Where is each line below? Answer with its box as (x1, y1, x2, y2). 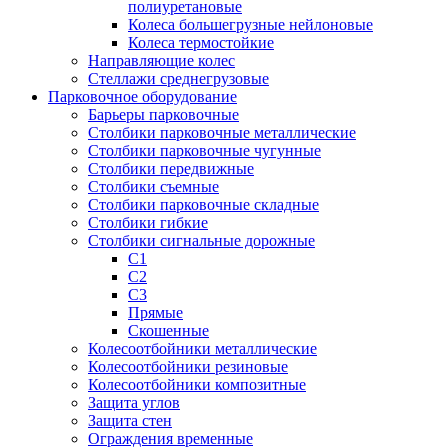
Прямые (128, 304, 183, 321)
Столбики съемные (88, 178, 219, 195)
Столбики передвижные (88, 160, 254, 177)
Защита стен (88, 412, 172, 429)
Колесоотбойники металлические (88, 340, 317, 357)
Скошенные (128, 322, 209, 339)
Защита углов (88, 394, 180, 411)
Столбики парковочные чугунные (88, 142, 321, 159)
